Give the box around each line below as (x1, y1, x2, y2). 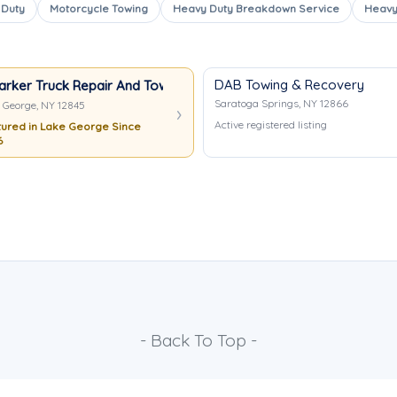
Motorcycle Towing (50, 2, 148, 15)
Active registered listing (214, 118, 327, 131)
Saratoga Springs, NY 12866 (214, 97, 348, 110)
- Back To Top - (140, 330, 257, 351)
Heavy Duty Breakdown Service (173, 2, 339, 15)
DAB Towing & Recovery (214, 76, 364, 93)
